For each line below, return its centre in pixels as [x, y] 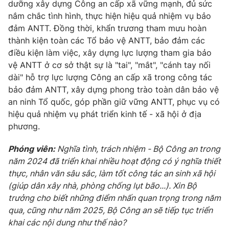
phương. [24, 126]
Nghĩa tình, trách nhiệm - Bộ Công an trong [139, 148]
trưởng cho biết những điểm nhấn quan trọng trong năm [114, 198]
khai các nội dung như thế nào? [67, 222]
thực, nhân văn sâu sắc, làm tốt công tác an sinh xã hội [112, 173]
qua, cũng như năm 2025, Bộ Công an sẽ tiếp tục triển [110, 210]
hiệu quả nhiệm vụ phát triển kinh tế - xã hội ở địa [105, 114]
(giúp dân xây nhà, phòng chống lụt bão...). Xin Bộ [102, 185]
